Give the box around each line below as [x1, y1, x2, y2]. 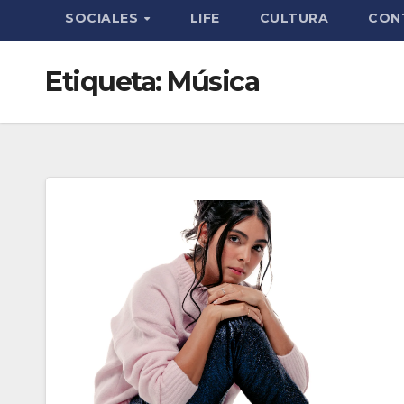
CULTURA [259, 10, 329, 26]
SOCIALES [65, 10, 142, 26]
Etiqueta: [45, 65, 167, 98]
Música [167, 65, 259, 98]
